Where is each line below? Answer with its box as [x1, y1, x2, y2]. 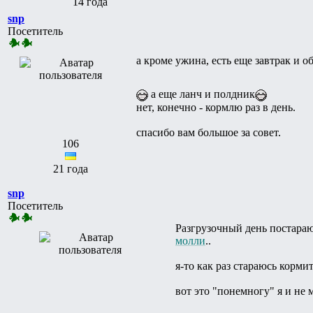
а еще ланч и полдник [148, 87, 255, 100]
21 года [53, 162, 88, 175]
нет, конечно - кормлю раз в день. [136, 101, 296, 113]
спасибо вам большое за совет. [136, 126, 281, 138]
